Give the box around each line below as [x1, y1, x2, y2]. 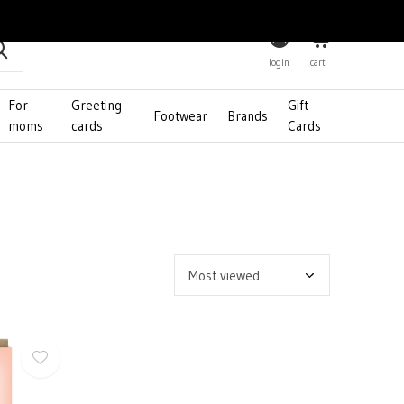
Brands [227, 106, 269, 124]
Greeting [70, 96, 122, 114]
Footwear [153, 106, 208, 124]
